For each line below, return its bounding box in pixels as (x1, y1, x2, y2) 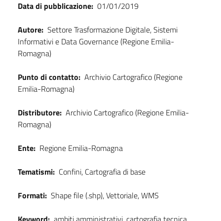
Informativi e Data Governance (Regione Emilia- (18, 35, 174, 47)
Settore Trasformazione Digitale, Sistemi (47, 23, 178, 36)
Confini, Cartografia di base (59, 165, 146, 178)
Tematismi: (18, 165, 55, 178)
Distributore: (18, 106, 62, 118)
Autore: (18, 23, 43, 36)
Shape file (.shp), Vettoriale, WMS (51, 189, 159, 201)
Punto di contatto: (18, 71, 80, 83)
